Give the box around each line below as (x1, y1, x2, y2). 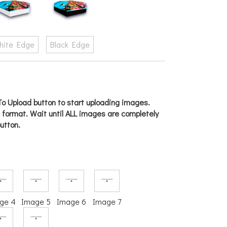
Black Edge (50, 39, 90, 50)
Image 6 (57, 196, 87, 207)
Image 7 (93, 196, 122, 207)
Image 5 (21, 196, 51, 207)
